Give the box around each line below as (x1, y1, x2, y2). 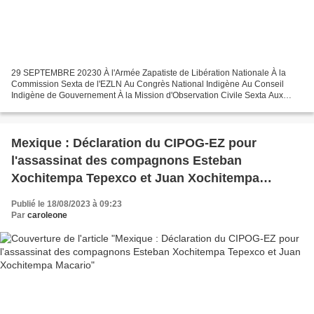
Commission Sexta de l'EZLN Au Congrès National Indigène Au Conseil (11, 78, 284, 89)
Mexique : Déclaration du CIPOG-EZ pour (11, 135, 257, 150)
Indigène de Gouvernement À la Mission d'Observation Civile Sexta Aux (11, 90, 283, 100)
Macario (11, 188, 59, 203)
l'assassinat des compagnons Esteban (11, 153, 242, 168)
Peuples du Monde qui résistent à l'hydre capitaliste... (11, 101, 213, 111)
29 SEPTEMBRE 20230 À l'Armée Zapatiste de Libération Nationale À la (11, 67, 286, 78)
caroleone (27, 210, 67, 220)
